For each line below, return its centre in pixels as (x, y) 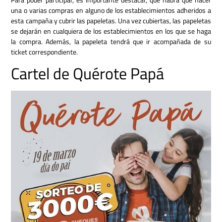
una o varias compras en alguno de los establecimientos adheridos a (111, 10)
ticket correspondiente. (45, 52)
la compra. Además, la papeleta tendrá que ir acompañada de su (111, 41)
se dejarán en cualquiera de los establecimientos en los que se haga (111, 31)
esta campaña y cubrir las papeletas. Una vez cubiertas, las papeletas (111, 20)
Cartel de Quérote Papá (88, 74)
